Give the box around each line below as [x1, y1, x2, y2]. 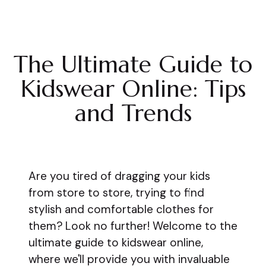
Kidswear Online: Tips [20, 74, 246, 103]
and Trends [74, 99, 192, 128]
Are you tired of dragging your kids [28, 169, 210, 183]
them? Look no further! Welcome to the [28, 218, 237, 233]
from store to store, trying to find [28, 185, 204, 200]
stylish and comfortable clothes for [28, 202, 214, 217]
